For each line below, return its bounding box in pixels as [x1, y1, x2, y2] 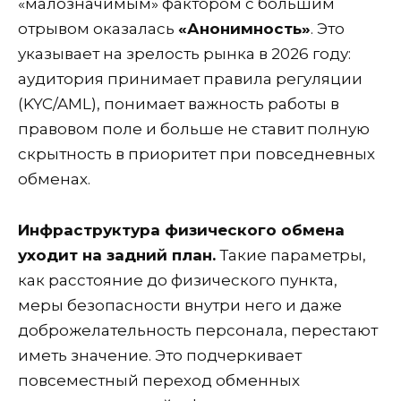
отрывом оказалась [18, 19, 178, 38]
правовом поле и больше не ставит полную [18, 119, 370, 138]
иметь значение [18, 346, 149, 364]
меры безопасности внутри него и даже [18, 295, 342, 314]
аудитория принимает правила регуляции [18, 69, 363, 88]
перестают [291, 320, 378, 339]
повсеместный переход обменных [18, 371, 300, 389]
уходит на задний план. [18, 245, 216, 264]
